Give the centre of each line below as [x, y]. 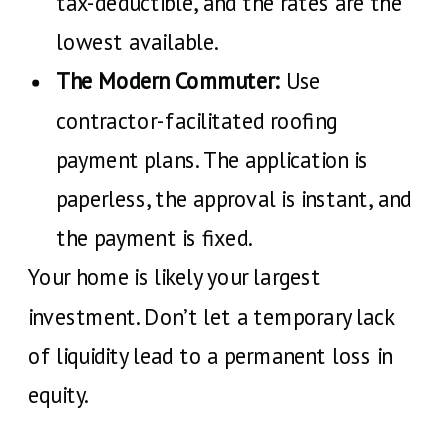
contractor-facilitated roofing [197, 120]
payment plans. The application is [212, 159]
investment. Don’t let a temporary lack [211, 316]
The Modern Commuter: [168, 80]
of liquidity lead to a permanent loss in [210, 355]
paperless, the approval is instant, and [234, 198]
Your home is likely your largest [174, 276]
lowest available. [137, 41]
